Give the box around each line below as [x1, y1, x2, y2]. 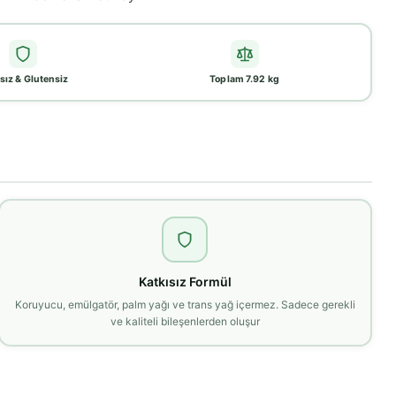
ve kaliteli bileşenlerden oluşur [110, 314, 260, 328]
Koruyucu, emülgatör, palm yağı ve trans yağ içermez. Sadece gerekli [14, 297, 355, 311]
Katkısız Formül [138, 273, 232, 289]
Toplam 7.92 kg [209, 73, 279, 86]
